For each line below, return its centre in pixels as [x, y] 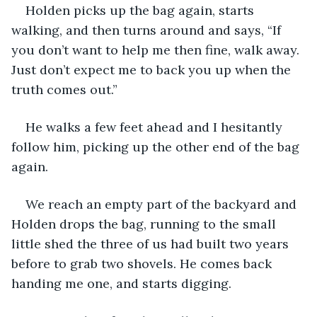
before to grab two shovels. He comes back [143, 263]
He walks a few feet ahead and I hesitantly [156, 127]
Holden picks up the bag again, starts [142, 10]
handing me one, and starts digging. [123, 283]
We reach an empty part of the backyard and [163, 204]
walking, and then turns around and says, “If [148, 30]
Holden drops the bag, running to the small [145, 224]
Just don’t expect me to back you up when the [153, 69]
